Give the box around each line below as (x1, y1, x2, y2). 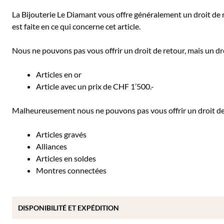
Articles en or (36, 69, 81, 79)
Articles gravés (36, 129, 86, 139)
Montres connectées (36, 165, 106, 175)
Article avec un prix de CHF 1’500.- (36, 81, 154, 91)
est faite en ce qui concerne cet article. (12, 21, 140, 31)
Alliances (36, 141, 67, 151)
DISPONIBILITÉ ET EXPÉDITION (18, 203, 119, 212)
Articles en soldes (36, 153, 96, 163)
